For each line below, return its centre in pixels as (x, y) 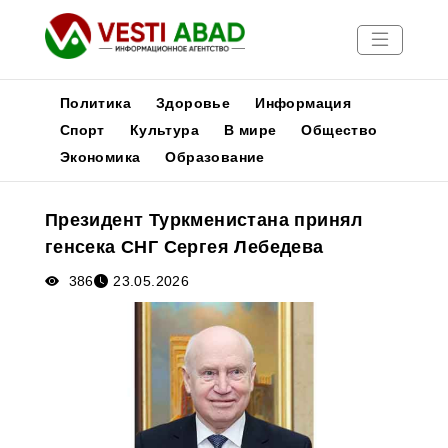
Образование (215, 157)
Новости (43, 180)
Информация (303, 103)
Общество (339, 130)
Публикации (56, 204)
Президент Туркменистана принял (203, 220)
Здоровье (193, 103)
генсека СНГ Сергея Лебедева (184, 247)
